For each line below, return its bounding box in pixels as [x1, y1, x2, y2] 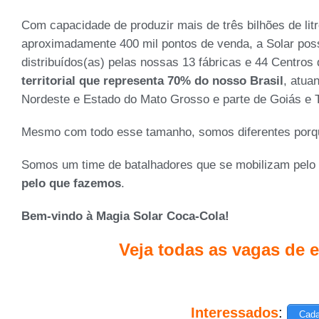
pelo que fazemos [21, 176, 121, 190]
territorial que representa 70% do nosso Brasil [21, 73, 283, 88]
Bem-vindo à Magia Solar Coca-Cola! [21, 209, 229, 223]
